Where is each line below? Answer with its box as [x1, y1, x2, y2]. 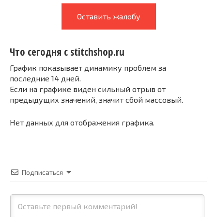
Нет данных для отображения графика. [10, 117, 155, 127]
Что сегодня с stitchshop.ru [10, 45, 124, 59]
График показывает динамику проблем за [10, 62, 166, 72]
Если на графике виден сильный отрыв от [10, 84, 166, 93]
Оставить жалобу [77, 12, 140, 21]
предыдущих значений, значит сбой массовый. [10, 94, 183, 104]
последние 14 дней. [10, 73, 81, 83]
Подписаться [22, 168, 63, 176]
